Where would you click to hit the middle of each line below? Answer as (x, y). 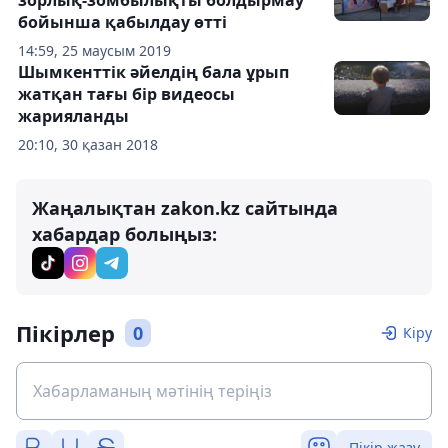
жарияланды (73, 116)
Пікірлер (65, 333)
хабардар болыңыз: (124, 234)
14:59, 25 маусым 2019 (94, 51)
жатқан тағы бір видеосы (126, 94)
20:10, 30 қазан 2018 (88, 145)
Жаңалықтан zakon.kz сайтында (185, 208)
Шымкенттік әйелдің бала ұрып (153, 72)
